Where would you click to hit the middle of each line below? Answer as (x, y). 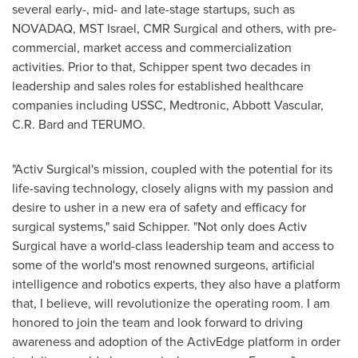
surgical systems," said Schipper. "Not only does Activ (159, 226)
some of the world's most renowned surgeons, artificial (163, 265)
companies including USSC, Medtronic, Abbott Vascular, (168, 105)
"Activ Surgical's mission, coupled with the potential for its (172, 169)
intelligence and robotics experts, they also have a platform (176, 284)
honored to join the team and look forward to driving (157, 322)
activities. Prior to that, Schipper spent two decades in (161, 66)
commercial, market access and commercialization (152, 47)
